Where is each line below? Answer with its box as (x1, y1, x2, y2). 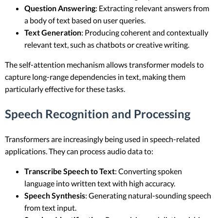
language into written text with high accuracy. (24, 179, 175, 188)
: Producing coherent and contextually (81, 28, 208, 37)
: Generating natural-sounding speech (85, 191, 211, 200)
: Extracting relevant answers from (95, 3, 209, 13)
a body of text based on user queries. (24, 16, 145, 25)
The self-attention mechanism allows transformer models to (5, 60, 204, 70)
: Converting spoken (115, 166, 182, 176)
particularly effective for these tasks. (5, 84, 125, 94)
